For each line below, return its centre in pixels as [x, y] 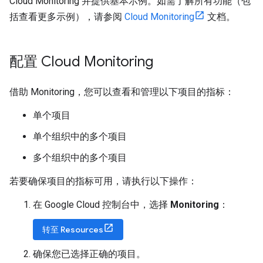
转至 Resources [73, 230]
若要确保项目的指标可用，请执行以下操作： [103, 181]
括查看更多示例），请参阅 [67, 17]
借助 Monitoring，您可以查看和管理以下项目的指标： [122, 92]
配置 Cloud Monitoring [81, 62]
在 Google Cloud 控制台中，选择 [102, 205]
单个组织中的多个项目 [80, 136]
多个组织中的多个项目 [80, 158]
